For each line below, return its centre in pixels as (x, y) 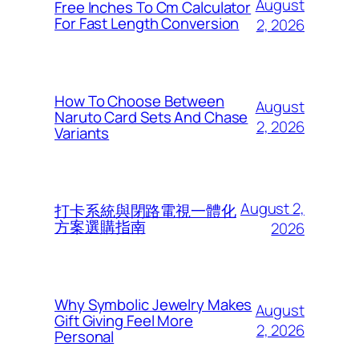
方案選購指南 (100, 227)
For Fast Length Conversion (147, 24)
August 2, (272, 209)
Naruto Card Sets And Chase (151, 117)
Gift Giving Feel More (124, 321)
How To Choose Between (139, 101)
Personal (85, 337)
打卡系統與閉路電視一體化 (145, 211)
